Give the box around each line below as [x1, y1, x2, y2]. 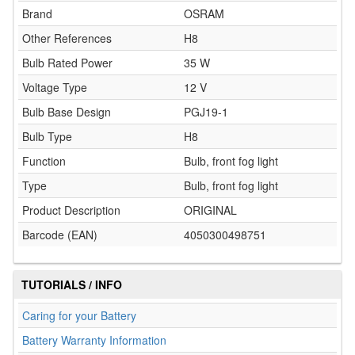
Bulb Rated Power [22, 55, 113, 71]
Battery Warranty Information [22, 332, 166, 348]
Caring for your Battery [22, 307, 136, 323]
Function [22, 153, 66, 169]
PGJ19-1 [184, 104, 228, 120]
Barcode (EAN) [22, 227, 97, 242]
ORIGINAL [184, 202, 237, 218]
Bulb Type [22, 128, 72, 144]
